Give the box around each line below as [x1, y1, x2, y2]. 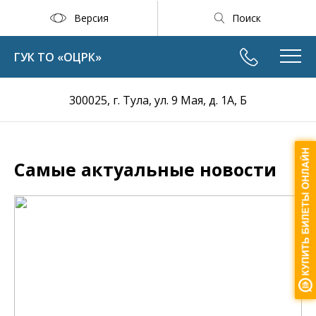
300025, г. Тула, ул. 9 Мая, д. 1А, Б [69, 92, 247, 108]
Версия [73, 11, 109, 25]
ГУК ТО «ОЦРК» [14, 49, 102, 65]
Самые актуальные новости [14, 157, 276, 181]
